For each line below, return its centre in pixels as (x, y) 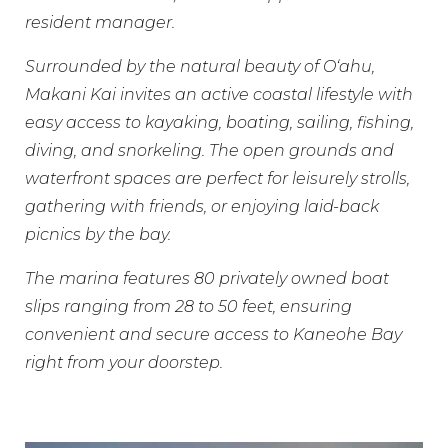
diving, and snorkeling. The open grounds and (209, 150)
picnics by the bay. (98, 234)
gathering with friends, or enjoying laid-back (202, 206)
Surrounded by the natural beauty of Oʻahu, (200, 66)
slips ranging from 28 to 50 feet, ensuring (188, 306)
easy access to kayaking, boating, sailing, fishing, (219, 122)
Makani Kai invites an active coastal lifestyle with (219, 94)
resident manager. (100, 22)
